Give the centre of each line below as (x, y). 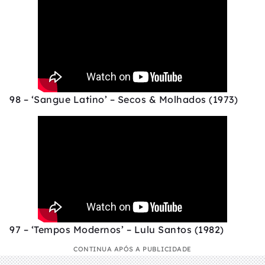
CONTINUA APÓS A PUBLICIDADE (132, 249)
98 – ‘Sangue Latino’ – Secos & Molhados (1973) (124, 100)
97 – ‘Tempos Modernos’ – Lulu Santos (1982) (117, 230)
